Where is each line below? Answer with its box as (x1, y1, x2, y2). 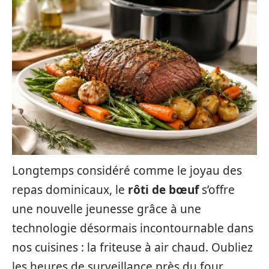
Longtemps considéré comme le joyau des (12, 163, 242, 178)
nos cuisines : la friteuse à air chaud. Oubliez (12, 240, 253, 255)
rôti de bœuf (128, 182, 199, 198)
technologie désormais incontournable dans (12, 220, 253, 236)
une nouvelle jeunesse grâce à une (12, 201, 201, 217)
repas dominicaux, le (12, 182, 128, 198)
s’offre (199, 182, 235, 198)
